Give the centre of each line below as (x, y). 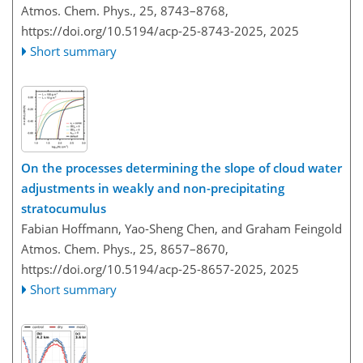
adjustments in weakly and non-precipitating (153, 188)
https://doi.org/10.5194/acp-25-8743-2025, (144, 30)
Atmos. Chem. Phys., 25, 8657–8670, (125, 249)
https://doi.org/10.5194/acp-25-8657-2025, (144, 269)
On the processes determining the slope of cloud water (181, 168)
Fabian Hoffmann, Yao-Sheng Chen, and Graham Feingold (181, 228)
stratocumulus (64, 208)
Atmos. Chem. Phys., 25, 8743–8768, (125, 10)
